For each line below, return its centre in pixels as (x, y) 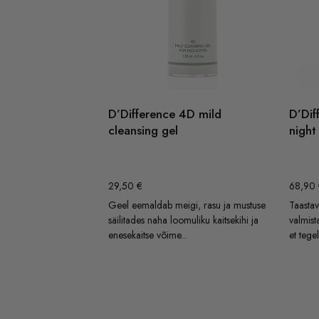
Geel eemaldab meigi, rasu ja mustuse (187, 205)
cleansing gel (143, 131)
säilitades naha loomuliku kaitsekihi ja (183, 220)
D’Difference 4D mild (165, 114)
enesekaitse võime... (148, 235)
